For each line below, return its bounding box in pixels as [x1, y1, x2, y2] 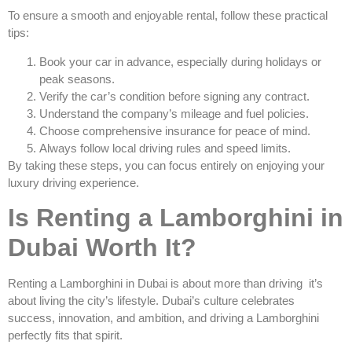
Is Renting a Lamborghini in [8, 203, 343, 233]
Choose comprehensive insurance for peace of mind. [39, 123, 310, 137]
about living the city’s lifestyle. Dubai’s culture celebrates [8, 294, 295, 308]
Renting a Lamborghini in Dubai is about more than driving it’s [8, 277, 323, 291]
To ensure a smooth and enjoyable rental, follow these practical [8, 9, 328, 23]
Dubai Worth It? [8, 233, 196, 262]
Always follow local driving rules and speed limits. [39, 141, 291, 155]
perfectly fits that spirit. [8, 328, 123, 343]
